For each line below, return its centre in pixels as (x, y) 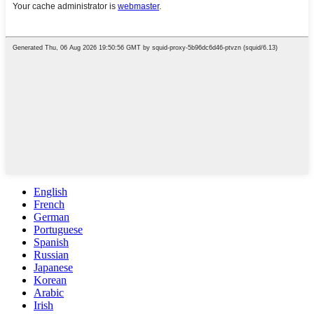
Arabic (49, 293)
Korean (50, 280)
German (52, 217)
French (49, 205)
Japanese (53, 268)
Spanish (51, 243)
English (50, 192)
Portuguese (58, 230)
